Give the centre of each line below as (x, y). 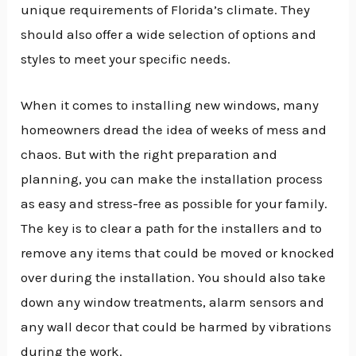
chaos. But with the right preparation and (149, 155)
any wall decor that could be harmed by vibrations (176, 327)
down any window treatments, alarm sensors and (173, 302)
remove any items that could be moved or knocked (178, 253)
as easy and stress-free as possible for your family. (174, 204)
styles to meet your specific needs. (126, 59)
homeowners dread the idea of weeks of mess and (174, 130)
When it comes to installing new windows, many (170, 105)
